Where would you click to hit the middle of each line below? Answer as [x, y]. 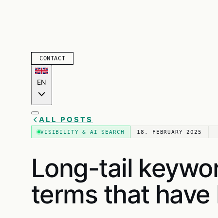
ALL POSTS [66, 120]
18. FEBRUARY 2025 [169, 132]
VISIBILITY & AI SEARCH [82, 132]
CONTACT [53, 59]
